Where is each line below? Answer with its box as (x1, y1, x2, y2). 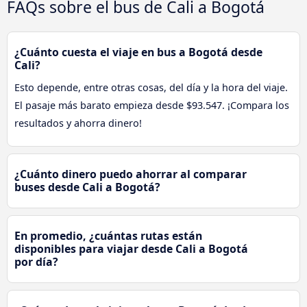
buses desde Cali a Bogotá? (14, 180, 160, 195)
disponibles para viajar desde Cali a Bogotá (14, 241, 248, 257)
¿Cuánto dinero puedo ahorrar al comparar (14, 167, 247, 182)
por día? (14, 254, 58, 270)
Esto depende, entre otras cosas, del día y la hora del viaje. (14, 81, 288, 95)
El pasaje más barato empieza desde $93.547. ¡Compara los (14, 99, 289, 112)
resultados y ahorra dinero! (14, 116, 142, 130)
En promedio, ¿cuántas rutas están (14, 228, 202, 244)
